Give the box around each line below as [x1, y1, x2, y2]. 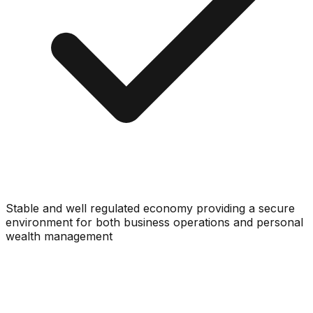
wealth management [6, 228, 112, 243]
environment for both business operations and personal [6, 214, 303, 229]
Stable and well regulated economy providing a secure [6, 201, 295, 215]
